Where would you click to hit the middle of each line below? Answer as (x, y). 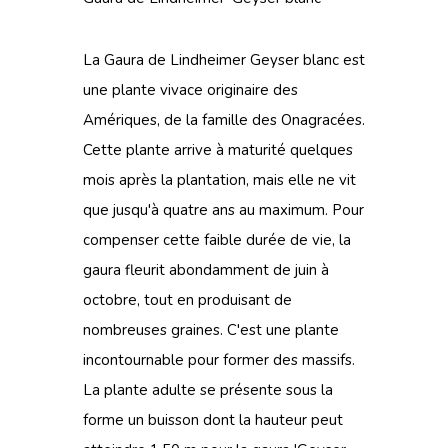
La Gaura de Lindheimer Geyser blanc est (224, 60)
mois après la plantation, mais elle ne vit (219, 180)
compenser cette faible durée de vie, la (217, 240)
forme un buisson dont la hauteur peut (213, 420)
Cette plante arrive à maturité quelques (218, 150)
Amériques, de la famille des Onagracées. (224, 120)
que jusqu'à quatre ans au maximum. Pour (223, 210)
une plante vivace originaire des (190, 90)
